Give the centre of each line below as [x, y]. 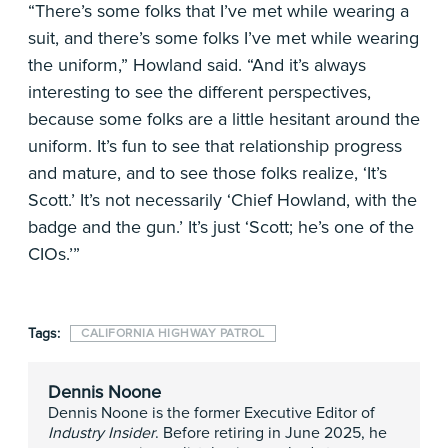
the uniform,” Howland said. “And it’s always [197, 65]
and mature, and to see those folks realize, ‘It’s [207, 173]
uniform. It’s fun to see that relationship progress [215, 146]
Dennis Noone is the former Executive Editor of [211, 413]
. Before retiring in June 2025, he [271, 433]
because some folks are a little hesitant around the [224, 119]
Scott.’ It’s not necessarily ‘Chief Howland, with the [222, 200]
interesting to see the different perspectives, [199, 92]
